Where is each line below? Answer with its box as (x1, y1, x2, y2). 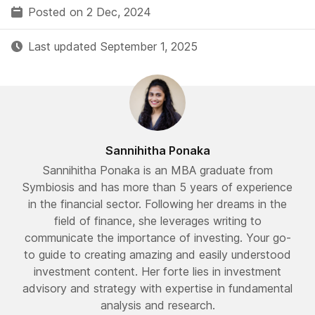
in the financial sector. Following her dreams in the (28, 197, 287, 211)
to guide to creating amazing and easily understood (24, 247, 291, 262)
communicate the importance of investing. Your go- (24, 231, 291, 245)
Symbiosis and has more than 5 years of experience (22, 180, 292, 194)
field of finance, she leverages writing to (53, 214, 262, 228)
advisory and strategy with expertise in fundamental (22, 281, 292, 295)
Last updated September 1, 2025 (28, 39, 198, 53)
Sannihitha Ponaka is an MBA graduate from (42, 163, 273, 177)
